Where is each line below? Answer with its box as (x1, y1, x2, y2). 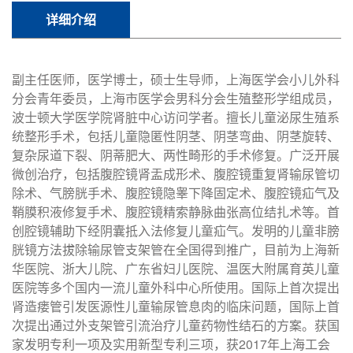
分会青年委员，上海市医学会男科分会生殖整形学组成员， (12, 88, 340, 107)
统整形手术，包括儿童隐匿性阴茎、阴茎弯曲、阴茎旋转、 (12, 126, 340, 145)
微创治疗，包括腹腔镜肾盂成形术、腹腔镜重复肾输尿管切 (12, 164, 340, 183)
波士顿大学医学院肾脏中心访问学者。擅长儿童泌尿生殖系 (12, 107, 340, 126)
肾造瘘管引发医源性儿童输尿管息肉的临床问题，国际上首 (12, 296, 340, 315)
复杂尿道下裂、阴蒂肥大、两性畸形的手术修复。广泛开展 (12, 145, 340, 164)
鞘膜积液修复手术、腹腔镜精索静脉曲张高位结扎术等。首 (12, 202, 340, 221)
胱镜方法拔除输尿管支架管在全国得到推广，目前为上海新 (12, 240, 340, 258)
